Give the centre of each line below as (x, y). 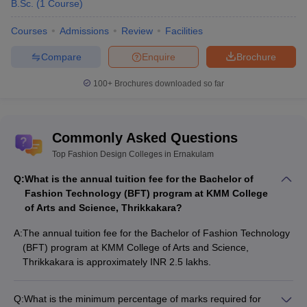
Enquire (159, 57)
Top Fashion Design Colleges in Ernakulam (133, 154)
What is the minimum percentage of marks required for (143, 299)
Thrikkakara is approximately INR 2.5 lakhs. (117, 262)
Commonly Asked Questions (145, 138)
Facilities (184, 31)
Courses (29, 31)
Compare (61, 57)
